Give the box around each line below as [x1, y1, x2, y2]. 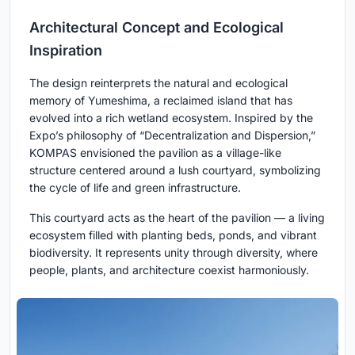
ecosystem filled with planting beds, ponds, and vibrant [29, 227, 317, 242]
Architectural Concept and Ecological [29, 18, 284, 36]
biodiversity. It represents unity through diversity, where [29, 245, 318, 259]
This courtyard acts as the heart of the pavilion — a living [29, 210, 325, 224]
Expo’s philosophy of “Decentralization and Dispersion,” [29, 128, 315, 142]
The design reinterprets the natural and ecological [29, 75, 288, 90]
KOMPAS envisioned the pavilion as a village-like [29, 145, 281, 159]
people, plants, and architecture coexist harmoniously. [29, 262, 309, 277]
